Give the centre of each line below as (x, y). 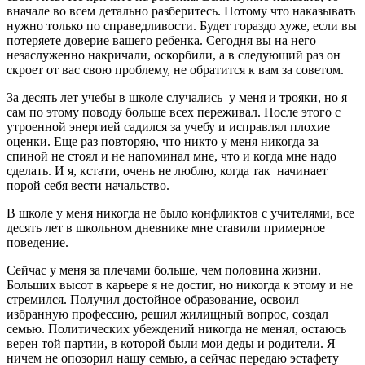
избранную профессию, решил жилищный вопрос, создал (167, 314)
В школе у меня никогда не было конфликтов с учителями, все (180, 213)
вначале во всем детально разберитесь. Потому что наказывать (181, 11)
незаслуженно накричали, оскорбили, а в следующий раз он (174, 55)
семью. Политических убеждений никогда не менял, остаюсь (176, 328)
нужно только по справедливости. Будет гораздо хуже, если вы (182, 25)
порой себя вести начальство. (88, 185)
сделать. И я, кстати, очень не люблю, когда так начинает (167, 170)
